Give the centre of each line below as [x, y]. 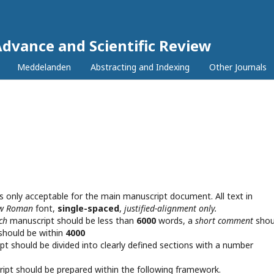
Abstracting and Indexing [140, 67]
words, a [177, 220]
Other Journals [238, 67]
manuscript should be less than [73, 220]
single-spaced [88, 208]
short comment [224, 220]
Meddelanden [44, 67]
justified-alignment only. [171, 208]
